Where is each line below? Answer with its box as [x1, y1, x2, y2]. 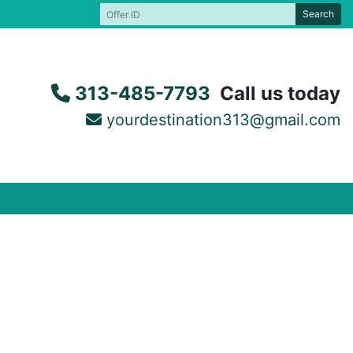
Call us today [220, 82, 340, 106]
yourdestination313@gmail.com [106, 110, 340, 130]
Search [303, 8, 334, 20]
